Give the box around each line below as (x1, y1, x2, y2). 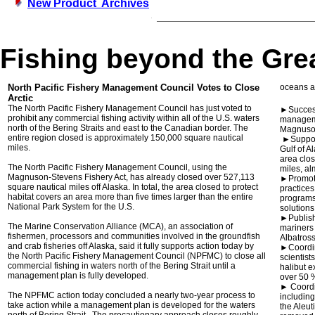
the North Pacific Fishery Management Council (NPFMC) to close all (8, 251, 266, 261)
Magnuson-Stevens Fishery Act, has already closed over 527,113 (8, 172, 255, 182)
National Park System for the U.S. (8, 202, 134, 212)
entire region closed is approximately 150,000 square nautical (8, 133, 243, 143)
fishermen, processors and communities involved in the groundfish (8, 231, 260, 241)
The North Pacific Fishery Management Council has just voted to (8, 103, 252, 113)
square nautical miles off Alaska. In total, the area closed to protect (8, 182, 258, 192)
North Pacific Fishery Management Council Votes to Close (8, 82, 259, 93)
